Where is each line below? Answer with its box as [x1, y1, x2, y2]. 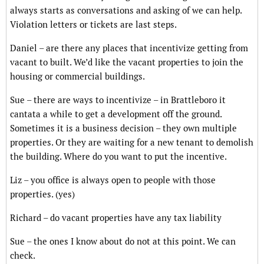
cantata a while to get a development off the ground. [10, 108, 222, 120]
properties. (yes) [10, 189, 75, 200]
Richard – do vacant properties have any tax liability [10, 212, 222, 224]
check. [10, 250, 35, 262]
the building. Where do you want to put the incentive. [10, 151, 227, 163]
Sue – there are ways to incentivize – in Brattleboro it [10, 94, 226, 106]
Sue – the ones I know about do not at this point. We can [10, 236, 236, 247]
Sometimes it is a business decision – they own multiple [10, 123, 237, 134]
